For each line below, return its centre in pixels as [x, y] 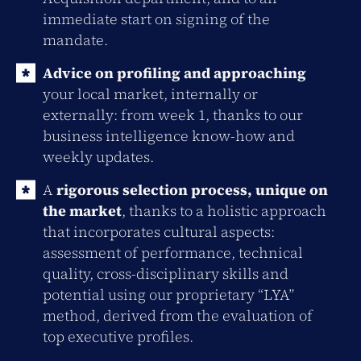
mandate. [75, 40]
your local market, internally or [150, 94]
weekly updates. [98, 157]
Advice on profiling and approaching [174, 73]
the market [82, 211]
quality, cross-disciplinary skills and [166, 274]
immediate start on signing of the [156, 19]
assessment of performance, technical [173, 253]
